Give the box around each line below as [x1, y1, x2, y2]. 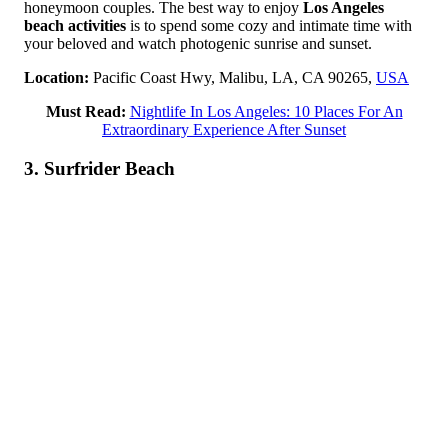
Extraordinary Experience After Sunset [102, 120, 346, 138]
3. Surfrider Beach [24, 157, 175, 179]
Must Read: [45, 102, 126, 120]
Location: [24, 68, 89, 86]
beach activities [24, 16, 126, 34]
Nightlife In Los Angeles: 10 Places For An [129, 102, 403, 120]
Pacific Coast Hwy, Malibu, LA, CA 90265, [89, 68, 376, 86]
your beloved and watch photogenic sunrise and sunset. [24, 34, 372, 52]
